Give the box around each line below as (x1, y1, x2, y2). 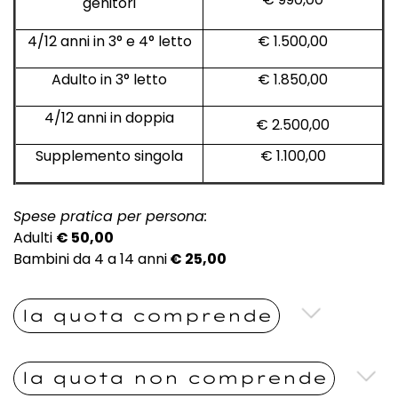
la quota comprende (21, 305, 272, 326)
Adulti (13, 227, 56, 248)
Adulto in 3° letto (52, 68, 167, 90)
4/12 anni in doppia (44, 107, 174, 128)
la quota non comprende (21, 368, 327, 389)
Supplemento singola (36, 145, 183, 166)
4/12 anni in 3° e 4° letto (27, 30, 192, 52)
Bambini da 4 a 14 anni (13, 248, 167, 269)
